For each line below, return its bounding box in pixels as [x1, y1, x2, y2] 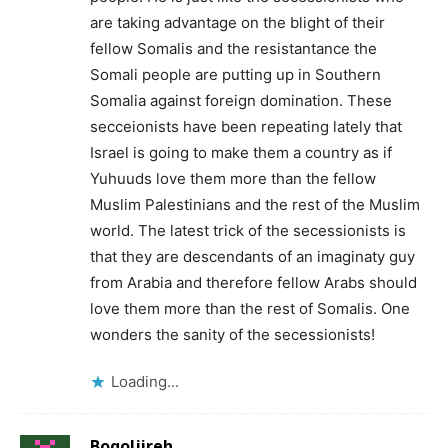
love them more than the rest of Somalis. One [90, 299, 410, 318]
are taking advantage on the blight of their [90, 13, 385, 32]
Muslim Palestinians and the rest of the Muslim [90, 195, 420, 214]
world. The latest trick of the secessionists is [90, 221, 406, 240]
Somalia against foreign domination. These [90, 91, 392, 110]
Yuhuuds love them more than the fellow [90, 169, 376, 188]
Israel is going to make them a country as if [90, 143, 392, 162]
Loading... [111, 372, 179, 391]
